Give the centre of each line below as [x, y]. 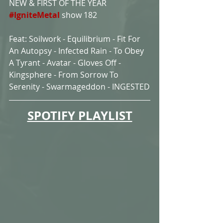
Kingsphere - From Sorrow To [65, 74]
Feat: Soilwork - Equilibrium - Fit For [76, 39]
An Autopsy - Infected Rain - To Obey [77, 51]
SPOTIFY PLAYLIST [80, 115]
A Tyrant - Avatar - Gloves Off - [66, 62]
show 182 [79, 15]
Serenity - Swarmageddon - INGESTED [79, 86]
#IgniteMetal [34, 15]
